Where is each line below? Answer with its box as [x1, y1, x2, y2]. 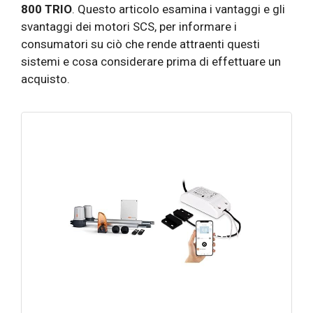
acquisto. [21, 71, 70, 86]
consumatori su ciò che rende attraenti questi [21, 36, 260, 51]
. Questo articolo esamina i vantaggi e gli [72, 1, 285, 16]
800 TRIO [21, 1, 72, 16]
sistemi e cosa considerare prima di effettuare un [21, 54, 281, 68]
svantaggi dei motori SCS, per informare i [21, 19, 237, 34]
